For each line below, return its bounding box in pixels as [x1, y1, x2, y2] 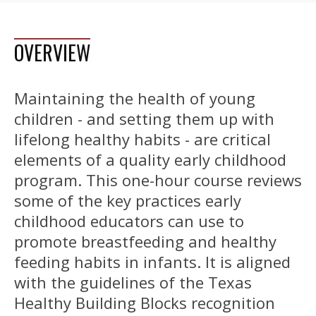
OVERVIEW [14, 38, 90, 68]
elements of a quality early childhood [14, 149, 286, 171]
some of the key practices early [14, 190, 241, 212]
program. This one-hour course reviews [14, 169, 302, 191]
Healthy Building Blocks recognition [14, 292, 275, 314]
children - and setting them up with [14, 108, 274, 130]
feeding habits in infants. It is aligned [14, 251, 291, 273]
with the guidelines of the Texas [14, 272, 252, 293]
